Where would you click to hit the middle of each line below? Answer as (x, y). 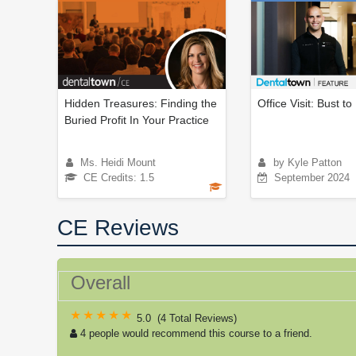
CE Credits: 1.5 (119, 177)
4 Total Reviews (197, 318)
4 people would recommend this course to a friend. (196, 333)
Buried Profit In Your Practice (137, 120)
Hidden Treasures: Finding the (141, 103)
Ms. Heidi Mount (118, 162)
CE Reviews (118, 227)
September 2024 (311, 177)
